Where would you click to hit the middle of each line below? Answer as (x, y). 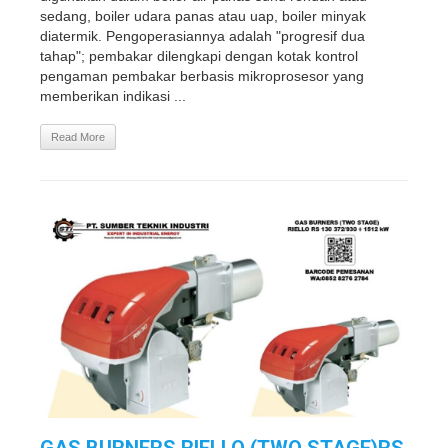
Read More (78, 137)
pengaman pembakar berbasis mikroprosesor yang (202, 76)
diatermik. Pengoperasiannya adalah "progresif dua (202, 36)
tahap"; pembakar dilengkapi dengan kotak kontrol (199, 56)
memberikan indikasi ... (113, 96)
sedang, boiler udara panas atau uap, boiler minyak (203, 16)
